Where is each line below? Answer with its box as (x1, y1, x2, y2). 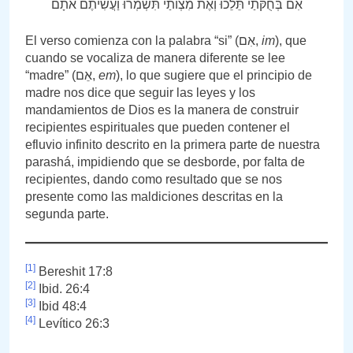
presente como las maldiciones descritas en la (25, 189, 283, 203)
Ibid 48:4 (35, 299, 87, 313)
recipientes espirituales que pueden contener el (25, 120, 290, 134)
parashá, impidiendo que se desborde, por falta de (25, 154, 305, 169)
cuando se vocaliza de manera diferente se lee (25, 50, 285, 65)
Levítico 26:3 (35, 316, 110, 330)
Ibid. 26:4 (35, 281, 90, 295)
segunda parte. (25, 206, 109, 221)
